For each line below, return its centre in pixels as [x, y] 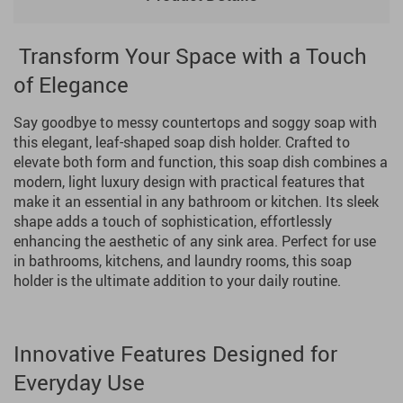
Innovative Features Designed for [175, 354]
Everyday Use [79, 382]
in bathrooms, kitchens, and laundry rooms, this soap [183, 261]
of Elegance [71, 85]
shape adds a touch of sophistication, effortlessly [173, 221]
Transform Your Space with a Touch [190, 56]
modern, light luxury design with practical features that [189, 182]
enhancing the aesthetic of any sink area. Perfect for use [195, 241]
